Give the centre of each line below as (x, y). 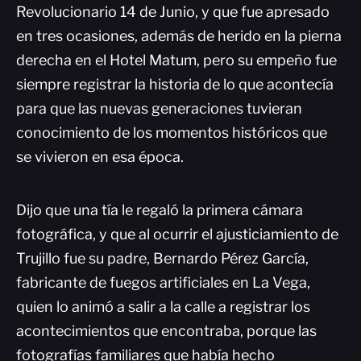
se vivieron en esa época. (100, 157)
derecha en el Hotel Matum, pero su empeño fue (176, 60)
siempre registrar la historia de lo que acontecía (175, 84)
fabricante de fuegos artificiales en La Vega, (163, 282)
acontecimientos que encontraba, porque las (166, 331)
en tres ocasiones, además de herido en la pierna (179, 36)
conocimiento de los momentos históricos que (172, 133)
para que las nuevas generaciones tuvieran (159, 108)
